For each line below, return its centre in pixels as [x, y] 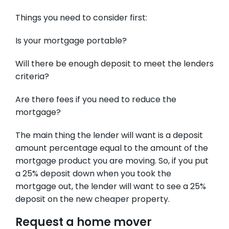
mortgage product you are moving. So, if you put [112, 161]
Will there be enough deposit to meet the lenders [114, 64]
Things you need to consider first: [81, 18]
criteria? [32, 77]
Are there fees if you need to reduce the [96, 100]
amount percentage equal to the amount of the [112, 148]
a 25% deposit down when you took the [93, 174]
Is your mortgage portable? [71, 41]
